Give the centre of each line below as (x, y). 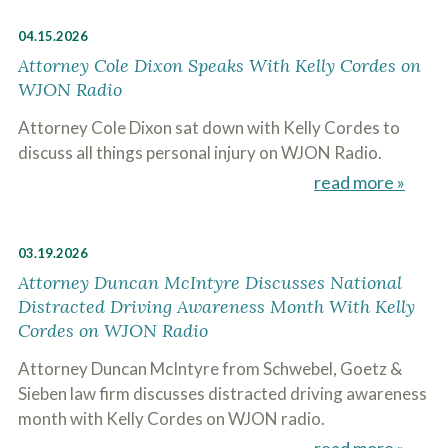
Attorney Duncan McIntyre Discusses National (209, 282)
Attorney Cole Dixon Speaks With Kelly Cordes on (219, 65)
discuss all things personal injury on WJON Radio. (199, 152)
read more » (360, 182)
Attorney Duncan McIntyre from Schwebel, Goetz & (209, 368)
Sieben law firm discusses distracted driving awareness (222, 393)
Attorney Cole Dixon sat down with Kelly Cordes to (208, 127)
